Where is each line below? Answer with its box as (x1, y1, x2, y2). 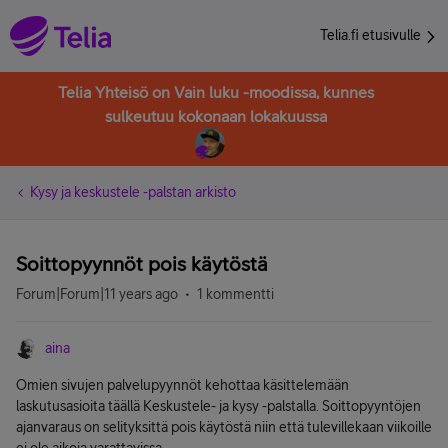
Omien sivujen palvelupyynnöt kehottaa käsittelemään (16, 377, 349, 393)
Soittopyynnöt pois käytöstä (16, 252, 268, 275)
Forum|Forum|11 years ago (16, 286, 178, 302)
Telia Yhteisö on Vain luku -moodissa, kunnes (58, 83, 374, 101)
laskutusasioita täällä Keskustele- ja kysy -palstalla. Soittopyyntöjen (16, 398, 421, 414)
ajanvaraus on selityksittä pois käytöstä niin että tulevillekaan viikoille (16, 419, 432, 435)
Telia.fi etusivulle (320, 27, 424, 43)
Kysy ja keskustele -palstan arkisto (30, 184, 236, 200)
